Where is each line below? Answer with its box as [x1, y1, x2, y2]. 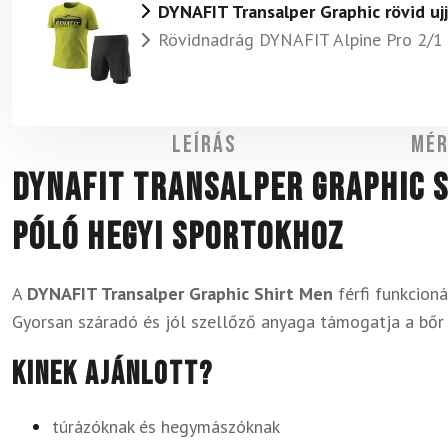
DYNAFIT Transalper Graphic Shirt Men [27, 282, 333, 305]
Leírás [171, 130, 237, 159]
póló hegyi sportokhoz [12, 215, 344, 260]
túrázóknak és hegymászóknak [52, 415, 280, 438]
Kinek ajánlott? [12, 355, 213, 394]
